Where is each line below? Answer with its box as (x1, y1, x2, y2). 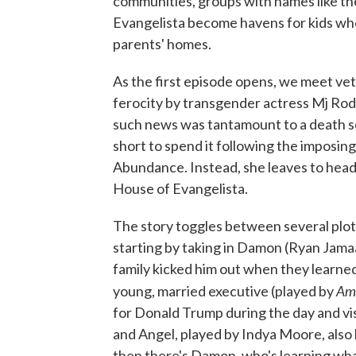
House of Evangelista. (113, 180, 248, 198)
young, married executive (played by (113, 282, 336, 300)
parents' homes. (113, 35, 211, 53)
